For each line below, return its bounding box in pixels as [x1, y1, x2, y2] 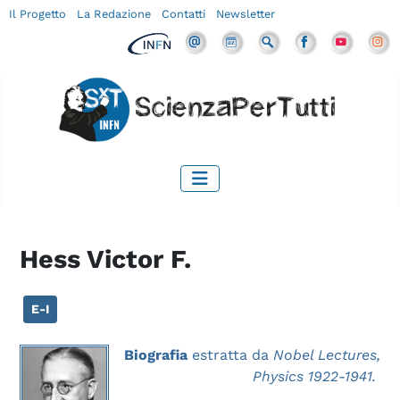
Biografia [124, 346, 187, 363]
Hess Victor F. [20, 243, 191, 274]
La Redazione [77, 7, 152, 21]
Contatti [162, 7, 206, 21]
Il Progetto [9, 7, 67, 21]
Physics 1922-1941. [253, 367, 376, 385]
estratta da [187, 346, 273, 363]
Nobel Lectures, [273, 346, 380, 363]
